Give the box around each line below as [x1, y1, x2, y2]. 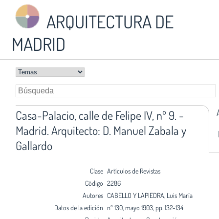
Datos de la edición [54, 203, 103, 212]
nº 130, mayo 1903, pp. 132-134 [107, 203, 183, 212]
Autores [82, 191, 103, 199]
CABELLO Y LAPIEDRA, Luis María [107, 191, 193, 199]
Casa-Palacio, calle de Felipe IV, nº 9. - [16, 107, 184, 123]
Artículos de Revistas [107, 166, 160, 175]
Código [85, 178, 103, 187]
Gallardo [16, 137, 52, 153]
